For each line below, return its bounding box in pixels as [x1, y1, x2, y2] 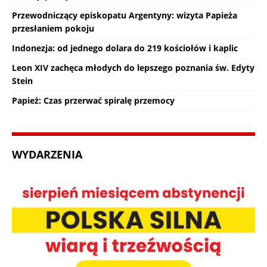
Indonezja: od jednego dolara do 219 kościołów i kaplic [12, 42, 238, 54]
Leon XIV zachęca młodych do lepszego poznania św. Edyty [12, 61, 254, 73]
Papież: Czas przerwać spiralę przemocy [12, 94, 175, 106]
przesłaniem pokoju [12, 22, 94, 34]
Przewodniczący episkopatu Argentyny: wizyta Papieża [12, 9, 237, 21]
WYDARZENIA [12, 147, 82, 162]
